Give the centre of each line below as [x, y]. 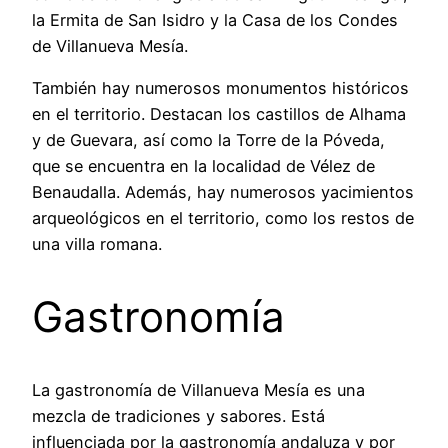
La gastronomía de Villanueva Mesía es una [198, 389]
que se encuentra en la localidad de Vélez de [203, 165]
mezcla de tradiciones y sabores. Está [178, 415]
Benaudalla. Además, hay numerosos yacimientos [223, 191]
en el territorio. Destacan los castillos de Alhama [219, 113]
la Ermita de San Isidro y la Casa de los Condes [215, 19]
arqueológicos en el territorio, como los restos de [223, 217]
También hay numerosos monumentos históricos [220, 87]
